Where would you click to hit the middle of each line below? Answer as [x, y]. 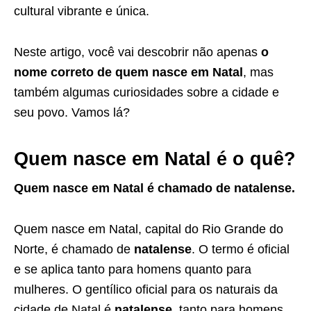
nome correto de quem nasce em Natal [128, 72]
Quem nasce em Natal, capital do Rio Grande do [149, 229]
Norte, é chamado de [74, 249]
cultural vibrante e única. [82, 11]
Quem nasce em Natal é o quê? [155, 159]
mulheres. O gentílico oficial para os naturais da [146, 289]
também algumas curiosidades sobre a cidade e [146, 92]
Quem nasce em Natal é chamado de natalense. [154, 188]
